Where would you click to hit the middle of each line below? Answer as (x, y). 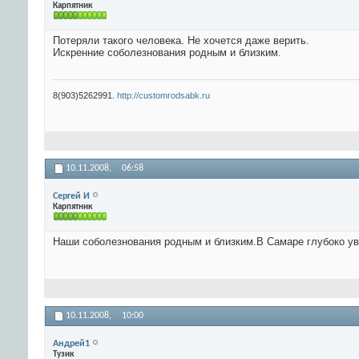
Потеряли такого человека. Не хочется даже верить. (181, 41)
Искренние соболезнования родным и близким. (167, 53)
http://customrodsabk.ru (163, 96)
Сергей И (71, 196)
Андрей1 (71, 343)
